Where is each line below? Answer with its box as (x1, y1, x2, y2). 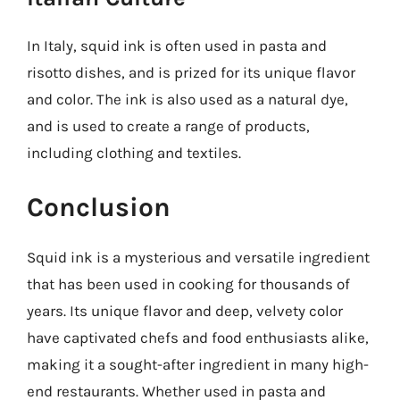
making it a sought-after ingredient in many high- (27, 355, 369, 373)
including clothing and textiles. (27, 143, 241, 162)
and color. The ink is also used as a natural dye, (27, 89, 348, 108)
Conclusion (27, 191, 171, 223)
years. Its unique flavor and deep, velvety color (27, 302, 343, 320)
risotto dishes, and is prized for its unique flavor (27, 62, 355, 81)
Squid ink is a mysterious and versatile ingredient (27, 248, 370, 266)
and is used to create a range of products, (27, 116, 310, 135)
